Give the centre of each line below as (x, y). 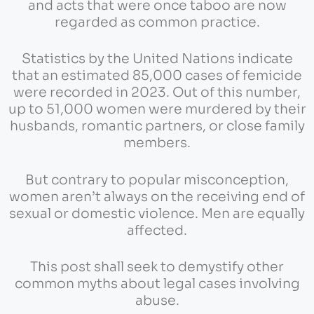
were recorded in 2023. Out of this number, (157, 93)
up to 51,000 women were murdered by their (157, 110)
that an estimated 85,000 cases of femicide (157, 76)
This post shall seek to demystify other (157, 267)
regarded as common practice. (157, 22)
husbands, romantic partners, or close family (157, 127)
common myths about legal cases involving (157, 284)
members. (157, 143)
